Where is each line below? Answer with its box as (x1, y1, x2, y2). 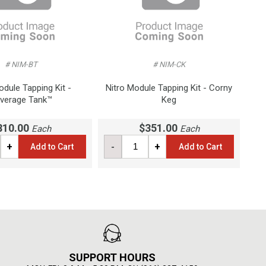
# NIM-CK (153, 60, 186, 69)
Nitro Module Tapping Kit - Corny (106, 82, 233, 93)
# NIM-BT (4, 60, 37, 69)
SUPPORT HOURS (69, 251, 156, 264)
